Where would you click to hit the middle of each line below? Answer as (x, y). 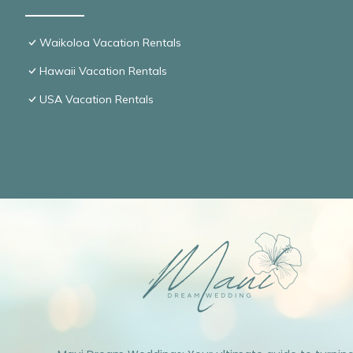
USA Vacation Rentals (97, 99)
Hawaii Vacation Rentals (103, 71)
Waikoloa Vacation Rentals (110, 42)
